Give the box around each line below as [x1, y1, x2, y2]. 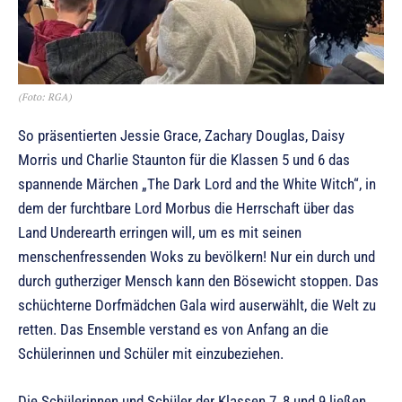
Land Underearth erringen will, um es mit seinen [18, 223, 301, 241]
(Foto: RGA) [18, 90, 72, 103]
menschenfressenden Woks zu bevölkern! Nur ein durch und [18, 247, 375, 266]
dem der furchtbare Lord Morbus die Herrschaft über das [18, 198, 354, 217]
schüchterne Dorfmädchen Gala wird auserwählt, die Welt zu [18, 295, 376, 314]
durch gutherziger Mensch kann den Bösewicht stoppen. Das [18, 271, 379, 290]
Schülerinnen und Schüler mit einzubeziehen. [18, 344, 284, 363]
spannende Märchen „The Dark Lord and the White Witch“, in [18, 174, 376, 193]
